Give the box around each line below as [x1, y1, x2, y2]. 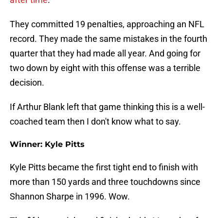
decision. [10, 77, 44, 88]
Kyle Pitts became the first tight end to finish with [10, 162, 198, 173]
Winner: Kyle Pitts [10, 140, 85, 149]
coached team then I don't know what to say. [10, 116, 181, 127]
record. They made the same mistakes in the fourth [10, 34, 207, 44]
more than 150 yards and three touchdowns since [10, 177, 200, 187]
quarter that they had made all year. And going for [10, 48, 200, 59]
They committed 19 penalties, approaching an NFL [10, 19, 204, 30]
